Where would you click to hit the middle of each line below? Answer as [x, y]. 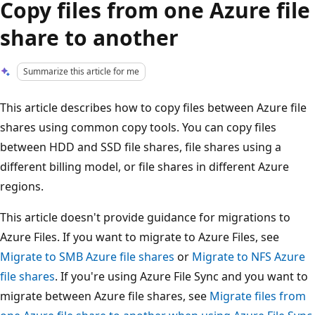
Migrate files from [258, 296]
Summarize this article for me [82, 71]
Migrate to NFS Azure [249, 256]
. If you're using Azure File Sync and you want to [181, 276]
